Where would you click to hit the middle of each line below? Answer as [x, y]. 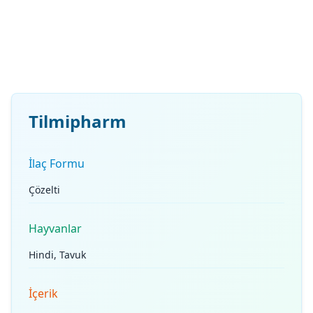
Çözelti [44, 190]
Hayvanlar [55, 228]
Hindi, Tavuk [57, 255]
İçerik [43, 293]
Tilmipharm [78, 121]
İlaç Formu [57, 163]
